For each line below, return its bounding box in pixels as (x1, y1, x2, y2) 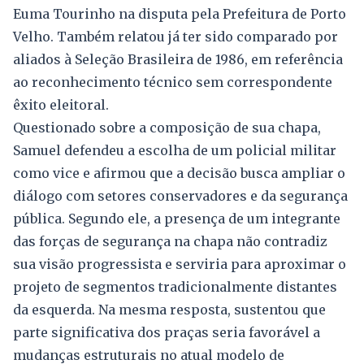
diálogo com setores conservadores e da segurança (13, 187, 348, 204)
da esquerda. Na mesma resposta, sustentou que (13, 301, 326, 318)
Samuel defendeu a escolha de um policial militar (13, 141, 336, 158)
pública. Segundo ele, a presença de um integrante (13, 210, 340, 227)
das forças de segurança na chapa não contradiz (13, 232, 327, 249)
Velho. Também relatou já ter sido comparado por (13, 28, 338, 45)
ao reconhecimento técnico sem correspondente (13, 73, 332, 90)
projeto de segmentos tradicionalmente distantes (13, 278, 337, 295)
